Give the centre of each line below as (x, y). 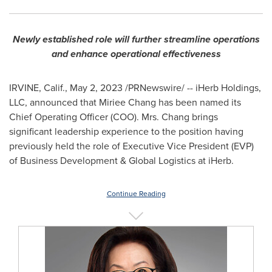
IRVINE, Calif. (37, 88)
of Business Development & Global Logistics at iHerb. (121, 161)
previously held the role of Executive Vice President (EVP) (131, 146)
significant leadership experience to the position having (126, 131)
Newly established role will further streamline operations (136, 39)
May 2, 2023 (96, 88)
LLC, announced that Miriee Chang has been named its (125, 102)
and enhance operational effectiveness (136, 54)
